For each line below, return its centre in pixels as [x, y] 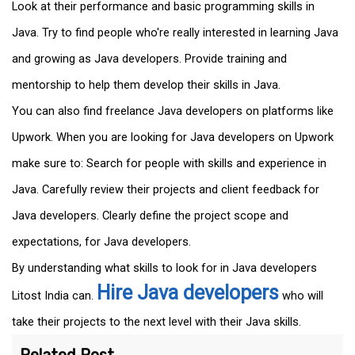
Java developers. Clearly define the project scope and [150, 216]
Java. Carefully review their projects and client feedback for [166, 190]
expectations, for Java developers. [101, 242]
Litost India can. [54, 296]
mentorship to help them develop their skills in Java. [146, 85]
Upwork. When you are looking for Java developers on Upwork [173, 137]
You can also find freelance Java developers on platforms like [173, 111]
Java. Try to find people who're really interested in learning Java [175, 33]
